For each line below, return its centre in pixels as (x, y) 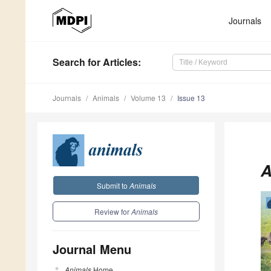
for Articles (112, 62)
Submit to (113, 185)
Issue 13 (191, 98)
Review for (113, 211)
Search (69, 62)
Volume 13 (148, 98)
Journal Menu (92, 249)
